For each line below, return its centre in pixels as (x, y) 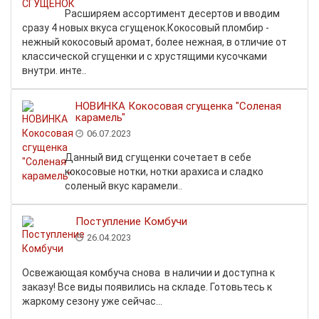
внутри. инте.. (54, 70)
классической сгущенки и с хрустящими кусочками (145, 56)
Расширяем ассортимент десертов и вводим (172, 14)
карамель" (100, 117)
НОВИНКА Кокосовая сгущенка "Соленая (178, 106)
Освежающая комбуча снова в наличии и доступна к (148, 273)
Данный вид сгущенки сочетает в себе (158, 157)
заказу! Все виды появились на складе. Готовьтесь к (147, 287)
